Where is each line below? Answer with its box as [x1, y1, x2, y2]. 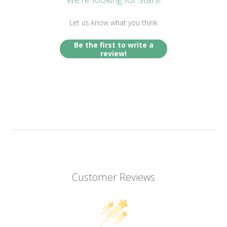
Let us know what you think [69, 18, 158, 28]
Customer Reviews [72, 170, 155, 184]
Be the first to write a [73, 40, 154, 50]
